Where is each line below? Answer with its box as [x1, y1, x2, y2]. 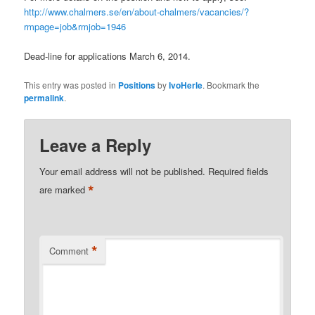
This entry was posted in [24, 78, 119, 91]
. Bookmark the [202, 78, 260, 91]
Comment [49, 243, 89, 257]
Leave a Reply [39, 132, 152, 157]
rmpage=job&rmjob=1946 [24, 20, 127, 34]
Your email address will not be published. [39, 164, 206, 178]
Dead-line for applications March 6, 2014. [24, 49, 191, 63]
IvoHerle [169, 78, 203, 91]
